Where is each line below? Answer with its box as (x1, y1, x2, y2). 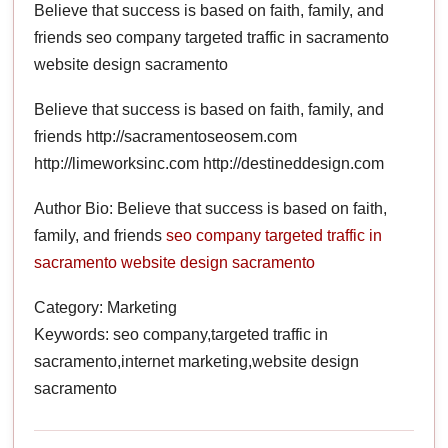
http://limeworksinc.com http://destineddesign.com (34, 154, 385, 172)
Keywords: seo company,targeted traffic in (34, 325, 329, 343)
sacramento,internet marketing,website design (34, 352, 360, 370)
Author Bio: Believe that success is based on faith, (34, 199, 388, 217)
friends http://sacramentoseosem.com (34, 127, 298, 145)
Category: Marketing (34, 298, 178, 316)
